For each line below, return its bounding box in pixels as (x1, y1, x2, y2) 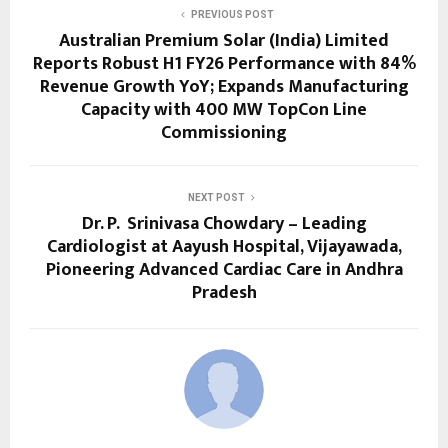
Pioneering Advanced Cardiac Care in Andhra (45, 255, 403, 286)
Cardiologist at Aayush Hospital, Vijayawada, (46, 232, 402, 263)
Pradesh (191, 278, 257, 309)
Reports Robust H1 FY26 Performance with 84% (32, 49, 416, 80)
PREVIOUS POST (190, 9, 274, 21)
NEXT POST (187, 192, 245, 204)
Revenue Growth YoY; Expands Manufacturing (39, 72, 409, 103)
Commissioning (161, 118, 287, 149)
